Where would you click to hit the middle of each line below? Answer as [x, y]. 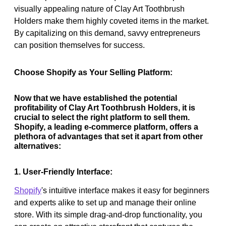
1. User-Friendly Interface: [63, 172]
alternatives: [38, 146]
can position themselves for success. [79, 45]
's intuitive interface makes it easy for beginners [125, 190]
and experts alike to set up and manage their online [105, 202]
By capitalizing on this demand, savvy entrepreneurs [107, 33]
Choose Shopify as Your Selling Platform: [93, 72]
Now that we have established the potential [96, 98]
